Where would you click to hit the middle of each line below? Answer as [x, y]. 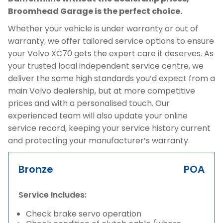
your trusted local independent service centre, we [106, 66]
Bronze [36, 169]
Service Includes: [53, 195]
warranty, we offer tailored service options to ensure [111, 41]
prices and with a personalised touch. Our [89, 103]
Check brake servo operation [84, 214]
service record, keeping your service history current [109, 128]
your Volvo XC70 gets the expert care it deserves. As [111, 54]
